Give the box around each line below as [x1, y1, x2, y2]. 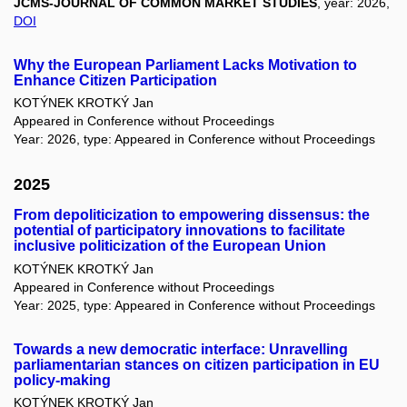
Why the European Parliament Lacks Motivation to [14, 56, 357, 73]
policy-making [14, 372, 111, 388]
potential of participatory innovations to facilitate [14, 223, 345, 239]
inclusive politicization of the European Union [14, 238, 326, 254]
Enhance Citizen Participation [14, 72, 217, 88]
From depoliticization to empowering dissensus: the [14, 207, 370, 223]
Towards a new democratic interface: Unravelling [14, 341, 348, 357]
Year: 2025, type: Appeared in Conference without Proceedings [14, 297, 375, 313]
